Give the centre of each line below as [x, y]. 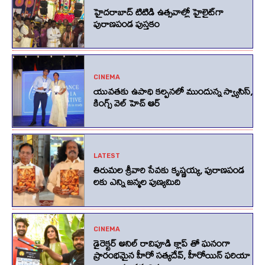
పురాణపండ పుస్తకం [126, 23]
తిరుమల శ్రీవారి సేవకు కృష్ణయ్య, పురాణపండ [169, 170]
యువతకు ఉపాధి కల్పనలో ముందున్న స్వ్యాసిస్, [173, 91]
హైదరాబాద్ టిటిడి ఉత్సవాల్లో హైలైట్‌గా [158, 12]
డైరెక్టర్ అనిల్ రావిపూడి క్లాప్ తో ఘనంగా [161, 243]
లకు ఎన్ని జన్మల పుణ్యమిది [137, 182]
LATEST [106, 156]
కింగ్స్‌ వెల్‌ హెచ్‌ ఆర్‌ [127, 103]
